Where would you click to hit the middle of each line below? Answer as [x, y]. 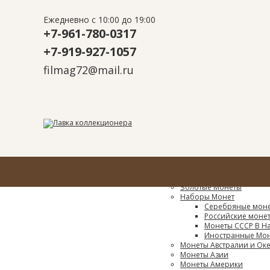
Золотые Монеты [211, 187]
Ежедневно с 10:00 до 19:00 [99, 20]
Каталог [146, 161]
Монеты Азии [204, 255]
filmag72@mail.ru [89, 70]
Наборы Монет [207, 197]
